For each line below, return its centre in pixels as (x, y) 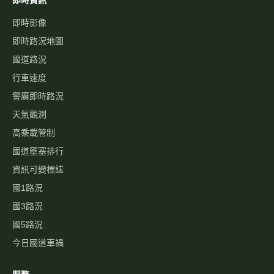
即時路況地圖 (38, 41)
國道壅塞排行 (38, 151)
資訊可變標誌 (38, 170)
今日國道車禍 (38, 243)
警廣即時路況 (38, 96)
